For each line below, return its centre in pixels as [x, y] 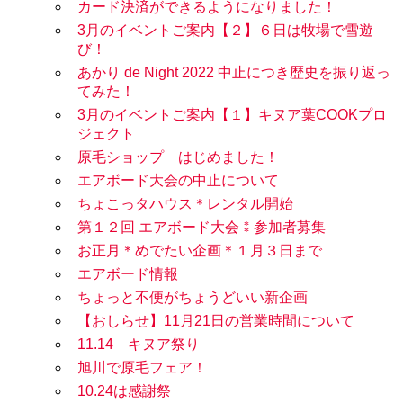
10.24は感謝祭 [124, 391]
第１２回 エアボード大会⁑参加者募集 [201, 228]
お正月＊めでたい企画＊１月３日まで [200, 251]
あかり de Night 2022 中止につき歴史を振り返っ [234, 73]
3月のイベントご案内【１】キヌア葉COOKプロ [232, 115]
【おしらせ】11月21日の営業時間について [216, 321]
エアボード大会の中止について [178, 181]
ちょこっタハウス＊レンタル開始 [185, 204]
